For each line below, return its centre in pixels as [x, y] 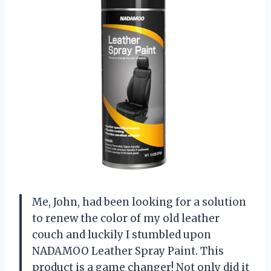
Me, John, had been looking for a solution [139, 202]
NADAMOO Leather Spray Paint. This [128, 251]
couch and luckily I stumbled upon [122, 235]
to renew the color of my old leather [126, 219]
